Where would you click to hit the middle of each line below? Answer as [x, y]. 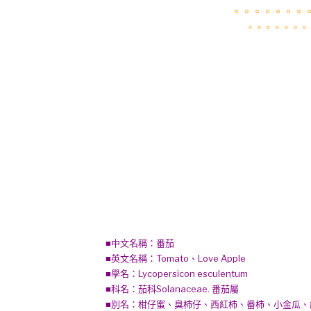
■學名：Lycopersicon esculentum [177, 274]
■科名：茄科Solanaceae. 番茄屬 [172, 289]
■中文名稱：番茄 [140, 243]
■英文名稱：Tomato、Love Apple [176, 258]
